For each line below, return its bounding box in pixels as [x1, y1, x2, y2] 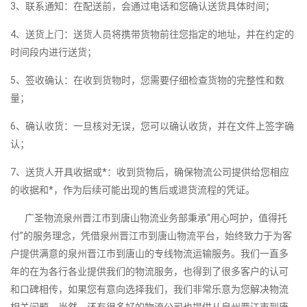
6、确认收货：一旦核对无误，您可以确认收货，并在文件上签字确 [10, 121, 294, 132]
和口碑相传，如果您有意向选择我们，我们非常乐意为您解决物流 [10, 284, 288, 295]
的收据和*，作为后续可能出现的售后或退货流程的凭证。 [10, 184, 255, 196]
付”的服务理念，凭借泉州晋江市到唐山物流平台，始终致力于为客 [10, 230, 292, 242]
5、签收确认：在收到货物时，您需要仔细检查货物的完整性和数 [10, 75, 284, 86]
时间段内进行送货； [10, 47, 97, 58]
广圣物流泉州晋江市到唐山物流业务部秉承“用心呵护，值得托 [10, 212, 287, 224]
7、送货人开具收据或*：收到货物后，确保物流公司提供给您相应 [10, 167, 289, 178]
